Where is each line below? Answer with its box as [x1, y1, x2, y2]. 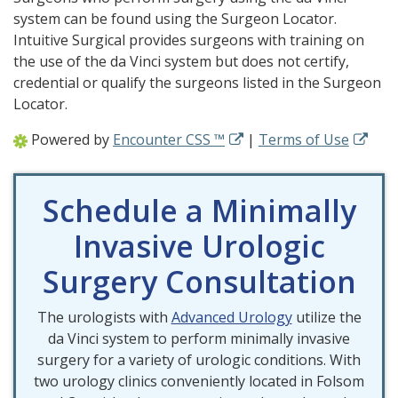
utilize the [291, 307, 362, 328]
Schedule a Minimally [42, 190, 356, 232]
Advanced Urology [171, 307, 292, 328]
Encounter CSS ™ [113, 130, 225, 150]
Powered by [28, 130, 113, 150]
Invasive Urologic [73, 226, 325, 267]
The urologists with [36, 307, 171, 328]
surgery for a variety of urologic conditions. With [37, 350, 361, 370]
